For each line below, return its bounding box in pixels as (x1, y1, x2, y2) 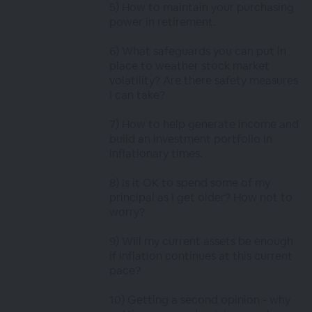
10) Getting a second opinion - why (109, 292, 291, 307)
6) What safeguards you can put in (109, 44, 287, 58)
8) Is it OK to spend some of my (109, 175, 271, 190)
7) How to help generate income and (109, 117, 299, 132)
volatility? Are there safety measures (109, 73, 299, 88)
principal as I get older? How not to (109, 190, 293, 205)
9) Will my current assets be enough (109, 234, 294, 249)
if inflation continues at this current (109, 249, 293, 263)
